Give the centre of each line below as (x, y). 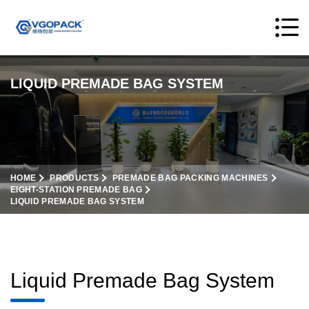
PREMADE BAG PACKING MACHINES (190, 178)
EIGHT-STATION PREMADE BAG (76, 190)
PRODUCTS (74, 178)
